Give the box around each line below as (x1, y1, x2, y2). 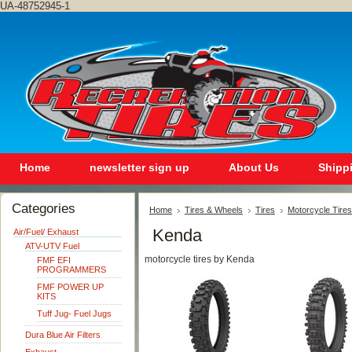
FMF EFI (37, 255, 71, 265)
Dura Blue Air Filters (25, 330, 101, 339)
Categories (12, 200, 75, 216)
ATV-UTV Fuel (25, 241, 79, 251)
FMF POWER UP (37, 282, 104, 291)
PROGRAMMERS (37, 265, 106, 274)
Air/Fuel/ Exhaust (13, 227, 79, 236)
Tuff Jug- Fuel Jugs (37, 309, 112, 318)
